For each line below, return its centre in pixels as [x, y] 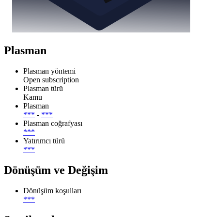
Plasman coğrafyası [53, 123]
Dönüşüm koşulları [52, 190]
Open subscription [51, 79]
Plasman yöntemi [49, 71]
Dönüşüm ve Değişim [56, 170]
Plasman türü [43, 88]
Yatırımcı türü [44, 140]
